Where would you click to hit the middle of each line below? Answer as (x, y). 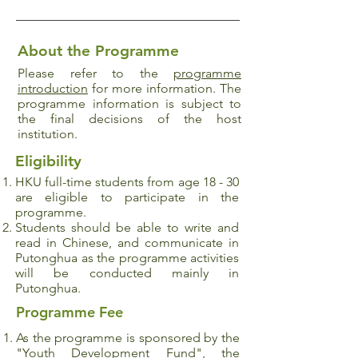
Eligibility (48, 161)
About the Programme (98, 51)
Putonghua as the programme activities (127, 258)
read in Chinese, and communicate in (127, 243)
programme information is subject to (129, 103)
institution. (48, 134)
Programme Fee (70, 312)
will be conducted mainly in (127, 273)
